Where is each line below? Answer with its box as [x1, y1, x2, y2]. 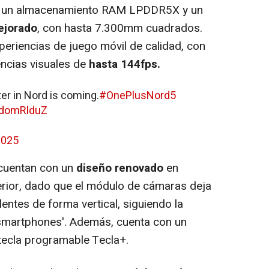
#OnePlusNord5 [99, 87, 176, 104]
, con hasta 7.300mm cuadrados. [37, 19, 202, 37]
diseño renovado [76, 159, 163, 177]
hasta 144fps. [86, 55, 160, 73]
